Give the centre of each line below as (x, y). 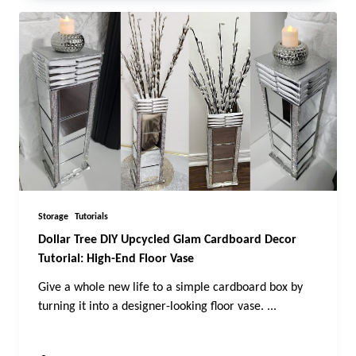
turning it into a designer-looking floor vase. (151, 307)
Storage (53, 217)
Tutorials (91, 217)
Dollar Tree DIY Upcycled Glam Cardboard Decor (167, 240)
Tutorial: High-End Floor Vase (116, 259)
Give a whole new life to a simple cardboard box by (170, 288)
